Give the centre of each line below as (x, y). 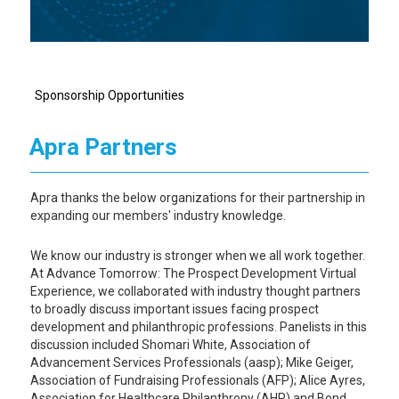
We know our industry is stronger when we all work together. (197, 255)
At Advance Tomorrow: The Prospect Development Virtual (193, 273)
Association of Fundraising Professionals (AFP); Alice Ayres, (197, 380)
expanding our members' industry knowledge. (159, 215)
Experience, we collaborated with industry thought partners (195, 291)
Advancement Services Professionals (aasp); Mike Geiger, (191, 362)
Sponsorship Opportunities (109, 95)
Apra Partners (103, 147)
